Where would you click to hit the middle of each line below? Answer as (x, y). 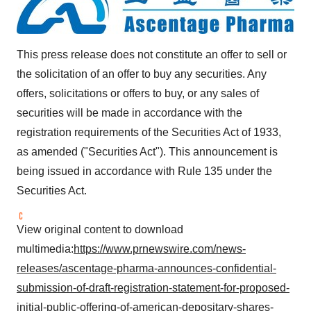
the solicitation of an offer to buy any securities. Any (142, 74)
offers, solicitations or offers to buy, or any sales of (138, 93)
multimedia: (45, 249)
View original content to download (100, 229)
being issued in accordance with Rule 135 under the (144, 171)
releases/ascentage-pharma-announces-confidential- (146, 268)
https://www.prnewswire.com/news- (160, 249)
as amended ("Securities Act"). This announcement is (147, 152)
